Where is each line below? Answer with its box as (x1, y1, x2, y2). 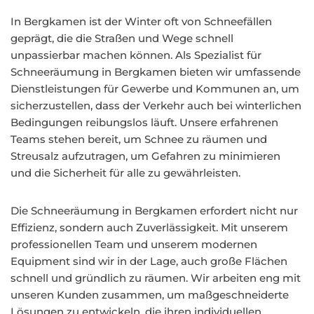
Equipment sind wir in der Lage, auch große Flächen (11, 254, 287, 268)
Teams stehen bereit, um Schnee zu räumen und (11, 132, 267, 146)
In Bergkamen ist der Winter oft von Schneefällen (11, 15, 272, 28)
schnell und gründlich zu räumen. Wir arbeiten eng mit (11, 271, 301, 285)
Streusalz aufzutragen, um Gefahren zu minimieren (11, 149, 280, 163)
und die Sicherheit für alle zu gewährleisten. (11, 166, 240, 179)
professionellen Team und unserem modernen (11, 238, 257, 251)
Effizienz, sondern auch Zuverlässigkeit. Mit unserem (11, 221, 288, 234)
